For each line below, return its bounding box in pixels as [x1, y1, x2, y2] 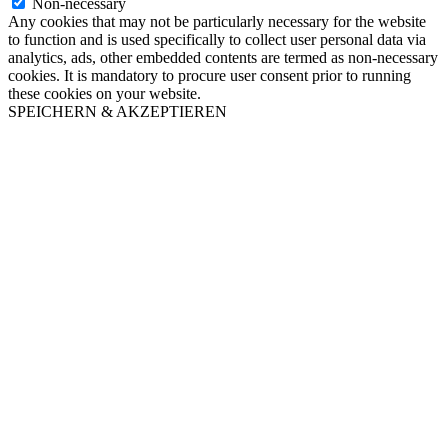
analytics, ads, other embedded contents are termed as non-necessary [8, 48, 438, 66]
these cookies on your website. [8, 84, 201, 102]
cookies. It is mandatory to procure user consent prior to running [8, 66, 411, 84]
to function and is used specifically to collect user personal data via [8, 30, 426, 48]
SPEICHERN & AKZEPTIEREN [8, 102, 227, 120]
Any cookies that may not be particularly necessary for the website [8, 12, 426, 30]
